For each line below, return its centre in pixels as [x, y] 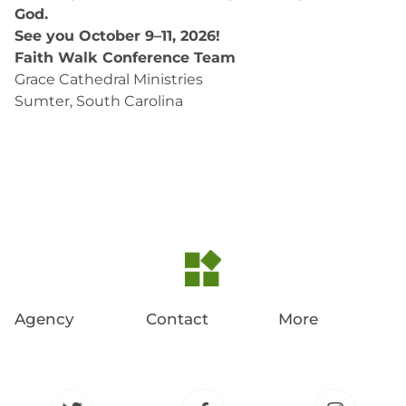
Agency [44, 319]
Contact [178, 319]
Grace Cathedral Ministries [109, 79]
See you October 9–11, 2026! [117, 36]
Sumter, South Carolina [99, 101]
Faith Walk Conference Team [125, 58]
